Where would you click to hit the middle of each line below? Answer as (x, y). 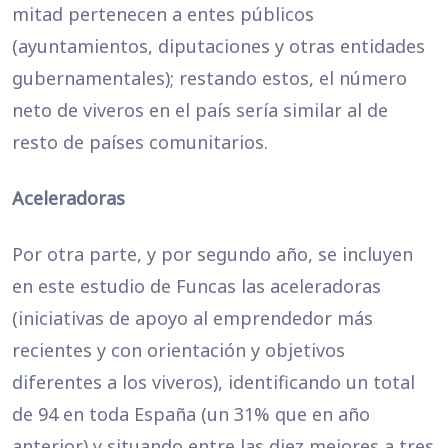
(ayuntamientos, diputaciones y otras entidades (218, 46)
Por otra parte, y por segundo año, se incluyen (212, 254)
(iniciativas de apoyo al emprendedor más (192, 318)
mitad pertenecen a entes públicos (163, 14)
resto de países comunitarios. (140, 142)
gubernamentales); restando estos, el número (209, 78)
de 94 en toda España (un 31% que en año (191, 414)
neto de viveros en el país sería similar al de (200, 110)
